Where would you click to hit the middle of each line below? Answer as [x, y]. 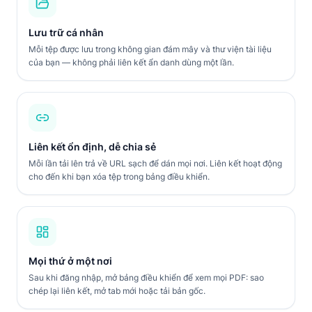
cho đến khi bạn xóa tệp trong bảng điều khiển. [119, 177]
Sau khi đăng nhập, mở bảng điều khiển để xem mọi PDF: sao [146, 278]
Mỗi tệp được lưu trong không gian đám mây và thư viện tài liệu [150, 49]
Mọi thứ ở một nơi [70, 261]
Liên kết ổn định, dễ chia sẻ [92, 147]
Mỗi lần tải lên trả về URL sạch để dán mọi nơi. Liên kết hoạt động [155, 163]
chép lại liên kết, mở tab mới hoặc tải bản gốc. [117, 291]
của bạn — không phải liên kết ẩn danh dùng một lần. [131, 62]
